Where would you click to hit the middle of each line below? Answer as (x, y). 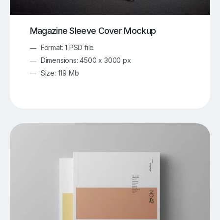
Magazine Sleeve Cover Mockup (93, 30)
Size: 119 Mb (60, 73)
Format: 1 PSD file (67, 47)
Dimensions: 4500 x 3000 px (86, 60)
